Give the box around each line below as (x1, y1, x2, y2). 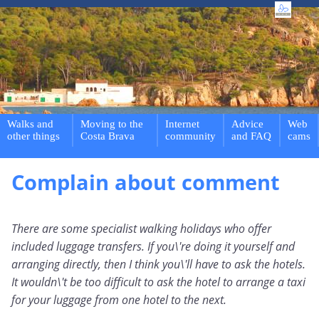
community (164, 130, 216, 142)
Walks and (7, 118, 53, 130)
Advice (231, 118, 263, 130)
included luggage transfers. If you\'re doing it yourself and (11, 239, 295, 255)
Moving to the (80, 118, 143, 130)
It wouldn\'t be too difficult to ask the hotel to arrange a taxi (11, 274, 305, 291)
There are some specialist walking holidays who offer (11, 221, 271, 237)
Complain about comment (11, 168, 280, 197)
